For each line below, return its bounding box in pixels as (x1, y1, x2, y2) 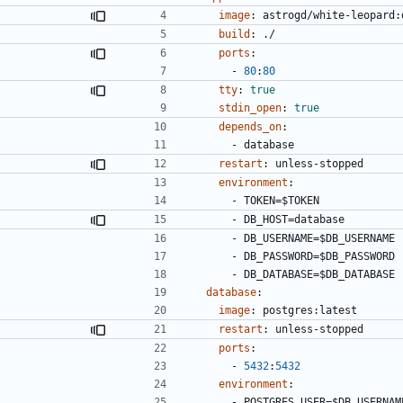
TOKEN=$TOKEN (244, 193, 319, 207)
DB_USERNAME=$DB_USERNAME (244, 231, 395, 245)
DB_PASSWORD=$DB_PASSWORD (244, 249, 395, 263)
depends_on (219, 120, 282, 133)
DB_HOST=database (244, 212, 345, 226)
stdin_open (219, 101, 282, 114)
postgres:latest (263, 303, 357, 317)
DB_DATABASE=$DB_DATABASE (244, 267, 395, 281)
